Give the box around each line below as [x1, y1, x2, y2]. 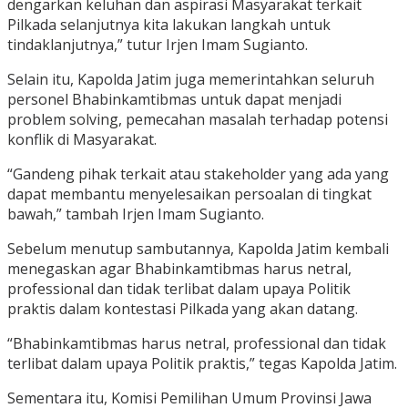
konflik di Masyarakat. [7, 129, 157, 150]
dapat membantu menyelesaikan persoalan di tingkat [7, 184, 372, 205]
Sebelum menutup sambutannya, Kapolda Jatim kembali [7, 239, 389, 260]
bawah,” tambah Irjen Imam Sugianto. [7, 204, 264, 225]
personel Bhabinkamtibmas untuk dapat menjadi [7, 89, 342, 110]
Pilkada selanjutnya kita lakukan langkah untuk [7, 15, 331, 36]
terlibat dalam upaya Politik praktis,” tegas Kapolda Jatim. [7, 353, 397, 374]
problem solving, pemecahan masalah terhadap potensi [7, 109, 388, 130]
